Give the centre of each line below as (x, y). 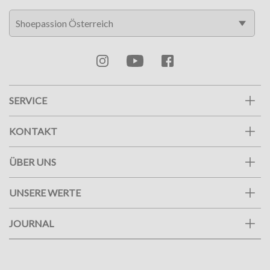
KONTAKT (33, 131)
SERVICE (28, 101)
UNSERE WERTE (45, 193)
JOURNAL (31, 224)
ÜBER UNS (33, 162)
